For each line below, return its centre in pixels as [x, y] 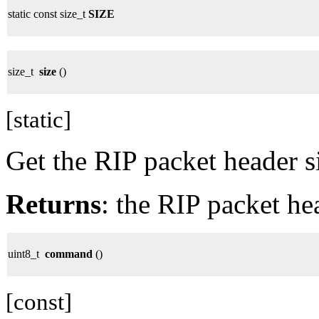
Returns [53, 204]
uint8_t [26, 253]
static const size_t [48, 14]
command [69, 253]
